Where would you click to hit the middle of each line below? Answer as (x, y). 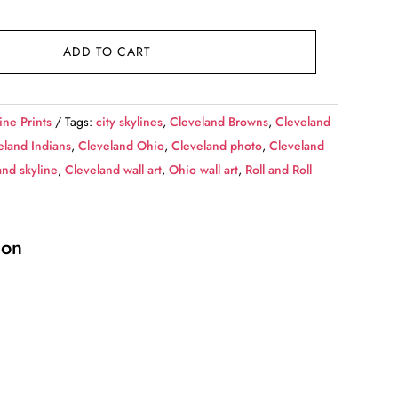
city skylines (130, 122)
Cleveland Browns (219, 122)
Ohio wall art (204, 170)
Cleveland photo (217, 146)
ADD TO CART (107, 52)
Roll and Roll (279, 170)
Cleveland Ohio (122, 146)
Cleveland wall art (114, 170)
